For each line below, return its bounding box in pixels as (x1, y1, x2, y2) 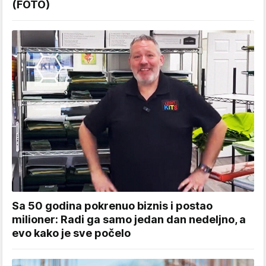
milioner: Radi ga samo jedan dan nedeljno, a (12, 213, 246, 226)
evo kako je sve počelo (12, 226, 131, 239)
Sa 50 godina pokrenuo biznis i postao (12, 199, 213, 212)
